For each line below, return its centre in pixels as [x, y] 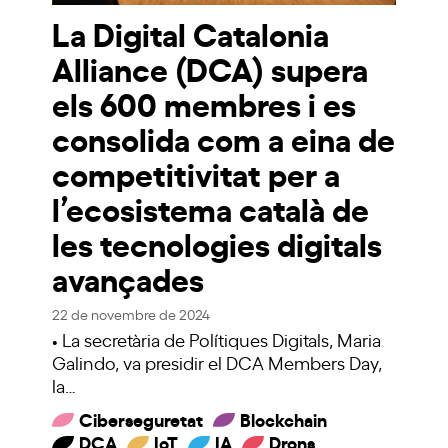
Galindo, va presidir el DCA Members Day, [217, 361]
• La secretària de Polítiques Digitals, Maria [217, 338]
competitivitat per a [196, 172]
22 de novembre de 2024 [131, 313]
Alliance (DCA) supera [210, 67]
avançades [128, 277]
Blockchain [284, 418]
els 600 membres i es [204, 102]
